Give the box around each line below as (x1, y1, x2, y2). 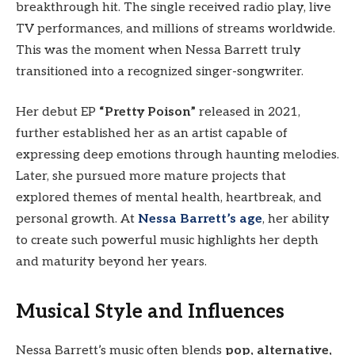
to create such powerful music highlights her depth (16, 233, 319, 249)
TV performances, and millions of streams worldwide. (16, 21, 335, 36)
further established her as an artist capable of (16, 126, 288, 142)
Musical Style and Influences (16, 300, 284, 324)
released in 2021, (196, 105, 300, 120)
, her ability (262, 212, 330, 227)
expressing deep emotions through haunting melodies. (16, 147, 339, 163)
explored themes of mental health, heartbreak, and (16, 190, 322, 206)
